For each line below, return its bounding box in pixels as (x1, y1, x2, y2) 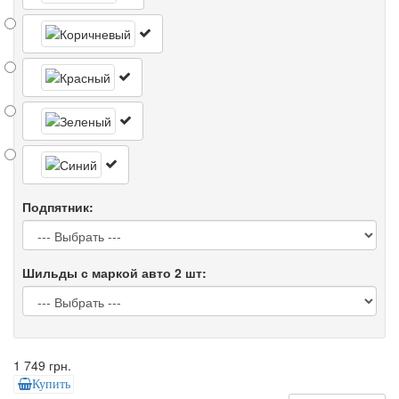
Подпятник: (22, 198, 94, 216)
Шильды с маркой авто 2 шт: (22, 264, 207, 282)
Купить (31, 378, 70, 391)
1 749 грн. (13, 356, 71, 375)
